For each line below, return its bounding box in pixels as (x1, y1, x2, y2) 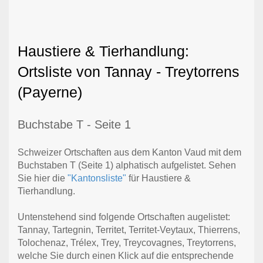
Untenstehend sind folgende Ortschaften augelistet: (18, 211, 230, 222)
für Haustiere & (126, 173, 191, 183)
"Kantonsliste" (68, 173, 126, 183)
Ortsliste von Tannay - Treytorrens (18, 63, 240, 80)
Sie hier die (18, 173, 68, 183)
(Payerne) (18, 83, 82, 100)
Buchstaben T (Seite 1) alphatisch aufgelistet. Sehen (18, 160, 236, 170)
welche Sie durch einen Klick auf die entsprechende (18, 250, 234, 261)
